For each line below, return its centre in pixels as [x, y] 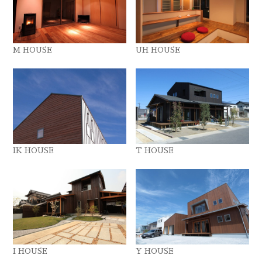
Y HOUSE [155, 251]
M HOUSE [33, 50]
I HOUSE [30, 251]
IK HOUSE [34, 150]
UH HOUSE [158, 50]
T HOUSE [155, 150]
